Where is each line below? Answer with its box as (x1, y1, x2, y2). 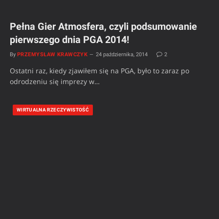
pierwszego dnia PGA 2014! (10, 34, 129, 46)
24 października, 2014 (96, 51, 148, 58)
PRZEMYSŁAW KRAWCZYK (17, 51, 88, 58)
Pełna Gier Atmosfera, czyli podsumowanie (10, 21, 197, 33)
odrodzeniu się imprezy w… (10, 77, 100, 87)
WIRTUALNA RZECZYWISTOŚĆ (17, 107, 89, 113)
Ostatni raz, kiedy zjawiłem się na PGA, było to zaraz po (10, 66, 189, 76)
